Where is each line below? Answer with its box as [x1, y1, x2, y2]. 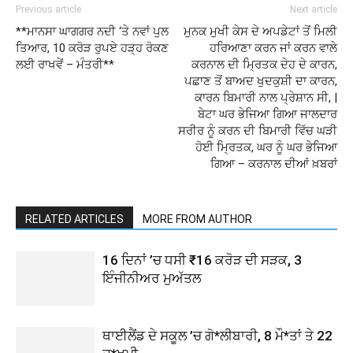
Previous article [16, 4, 81, 15]
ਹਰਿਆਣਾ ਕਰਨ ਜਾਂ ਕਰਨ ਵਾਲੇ [210, 41, 337, 55]
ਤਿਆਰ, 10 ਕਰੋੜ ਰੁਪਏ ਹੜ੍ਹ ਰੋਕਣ [16, 41, 169, 55]
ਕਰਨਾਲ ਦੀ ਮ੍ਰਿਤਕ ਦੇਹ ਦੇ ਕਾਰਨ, [191, 58, 337, 72]
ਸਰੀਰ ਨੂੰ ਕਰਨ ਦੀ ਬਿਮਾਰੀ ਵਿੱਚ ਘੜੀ [178, 124, 337, 138]
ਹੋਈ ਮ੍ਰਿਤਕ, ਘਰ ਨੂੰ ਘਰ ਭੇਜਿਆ [195, 140, 337, 154]
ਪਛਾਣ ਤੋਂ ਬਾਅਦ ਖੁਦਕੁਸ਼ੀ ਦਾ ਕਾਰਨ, [184, 74, 337, 88]
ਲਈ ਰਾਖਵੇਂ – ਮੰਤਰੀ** [16, 58, 114, 72]
